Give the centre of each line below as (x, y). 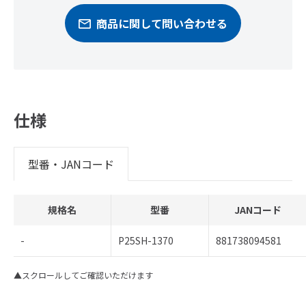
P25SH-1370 (146, 240)
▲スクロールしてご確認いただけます (83, 275)
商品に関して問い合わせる (162, 23)
